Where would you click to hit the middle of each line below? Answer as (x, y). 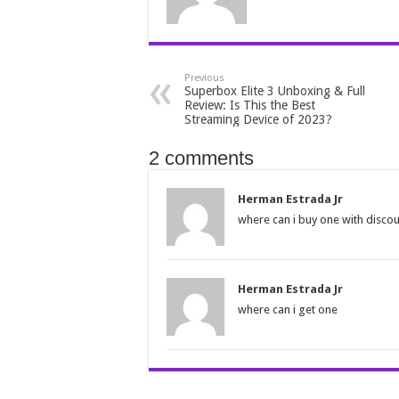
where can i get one (288, 310)
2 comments (201, 159)
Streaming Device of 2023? (258, 120)
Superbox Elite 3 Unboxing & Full (275, 91)
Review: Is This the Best (250, 106)
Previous (204, 78)
